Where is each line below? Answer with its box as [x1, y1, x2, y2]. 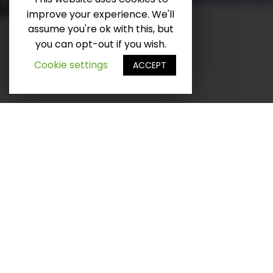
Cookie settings [34, 58, 108, 72]
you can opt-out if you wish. [35, 37, 166, 51]
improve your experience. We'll [27, 7, 174, 21]
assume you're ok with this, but [27, 22, 174, 37]
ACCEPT [133, 59, 166, 71]
